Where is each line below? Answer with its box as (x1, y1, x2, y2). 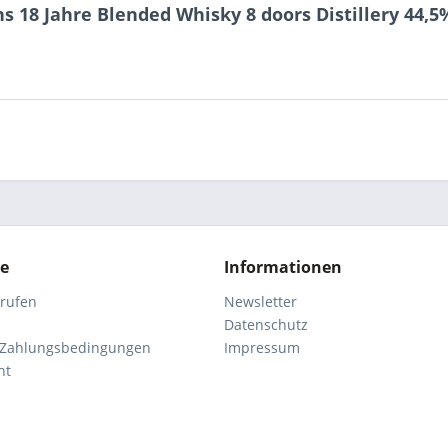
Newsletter (224, 292, 297, 311)
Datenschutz (224, 315, 308, 334)
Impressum (224, 338, 300, 357)
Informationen (224, 256, 342, 278)
